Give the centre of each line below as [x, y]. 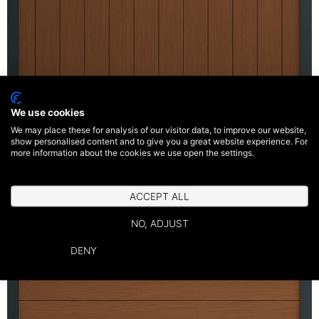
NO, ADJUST [159, 223]
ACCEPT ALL [159, 196]
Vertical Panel [159, 148]
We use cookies [48, 112]
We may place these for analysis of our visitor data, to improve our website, [158, 130]
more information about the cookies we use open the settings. [132, 152]
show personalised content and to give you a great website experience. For [159, 141]
